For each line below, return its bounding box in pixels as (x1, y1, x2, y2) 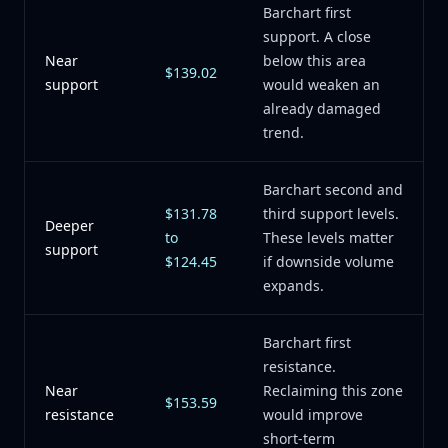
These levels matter (263, 228, 394, 247)
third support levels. (263, 204, 399, 223)
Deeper (45, 216, 94, 235)
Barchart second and (263, 180, 403, 199)
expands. (263, 276, 324, 295)
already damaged (263, 99, 381, 118)
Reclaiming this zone (263, 381, 403, 400)
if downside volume (263, 252, 394, 271)
